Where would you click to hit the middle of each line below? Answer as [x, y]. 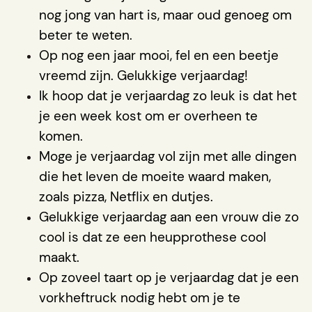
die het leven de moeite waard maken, [155, 176]
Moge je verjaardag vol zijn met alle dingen [168, 156]
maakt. [59, 257]
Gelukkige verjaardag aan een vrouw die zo [169, 217]
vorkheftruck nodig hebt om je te [140, 297]
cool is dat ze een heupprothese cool [153, 237]
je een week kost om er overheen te [148, 116]
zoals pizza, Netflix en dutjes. [126, 196]
